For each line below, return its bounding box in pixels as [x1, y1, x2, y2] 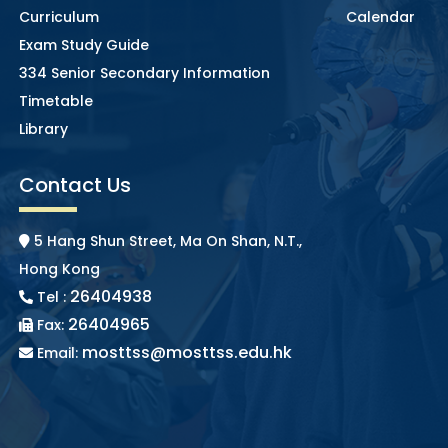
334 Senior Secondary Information [18, 63, 270, 84]
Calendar [345, 7, 415, 28]
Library [18, 119, 68, 140]
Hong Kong [18, 259, 100, 280]
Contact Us [18, 171, 131, 200]
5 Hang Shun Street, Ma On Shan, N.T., [29, 231, 302, 252]
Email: [32, 343, 82, 364]
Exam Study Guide [18, 35, 149, 56]
